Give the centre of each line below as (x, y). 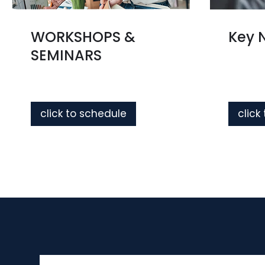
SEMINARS (66, 55)
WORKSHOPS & (83, 37)
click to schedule (83, 114)
